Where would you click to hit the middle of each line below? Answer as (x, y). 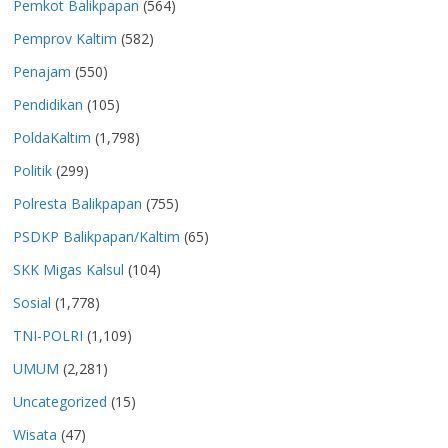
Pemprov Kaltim (65, 39)
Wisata (35, 435)
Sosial (32, 303)
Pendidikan (48, 105)
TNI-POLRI (48, 336)
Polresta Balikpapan (77, 204)
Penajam (42, 72)
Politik (32, 171)
